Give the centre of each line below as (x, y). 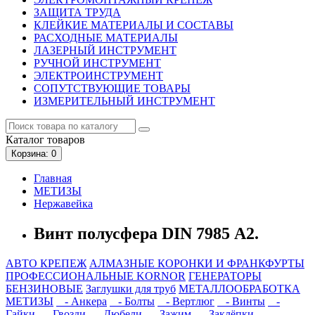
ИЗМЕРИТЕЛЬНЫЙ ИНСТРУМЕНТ (124, 101)
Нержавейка (63, 204)
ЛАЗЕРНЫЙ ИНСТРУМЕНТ (105, 51)
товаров (65, 140)
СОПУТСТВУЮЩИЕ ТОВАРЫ (112, 89)
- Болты (132, 302)
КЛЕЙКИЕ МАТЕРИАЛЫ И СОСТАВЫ (134, 25)
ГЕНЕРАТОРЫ (225, 276)
